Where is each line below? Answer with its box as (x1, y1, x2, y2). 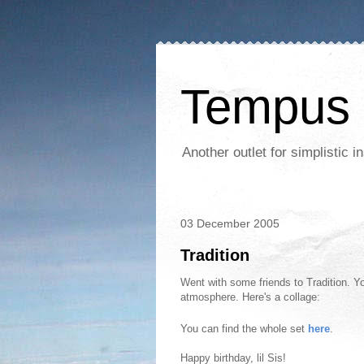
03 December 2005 (180, 217, 279, 230)
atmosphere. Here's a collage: (180, 291, 320, 303)
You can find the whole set (180, 323, 308, 335)
